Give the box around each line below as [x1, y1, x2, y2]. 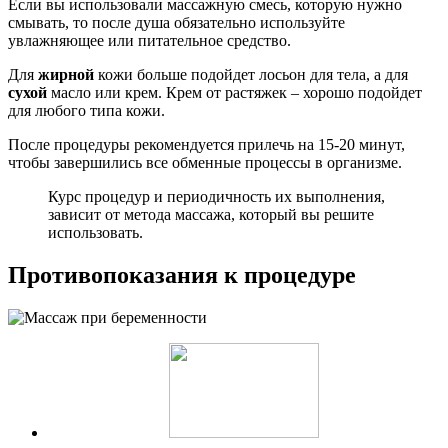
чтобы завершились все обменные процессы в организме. [8, 154, 402, 172]
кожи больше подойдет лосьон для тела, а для [94, 66, 408, 84]
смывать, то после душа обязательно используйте [8, 14, 345, 32]
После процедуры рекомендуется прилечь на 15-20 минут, [8, 136, 405, 154]
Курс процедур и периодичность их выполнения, [48, 188, 385, 206]
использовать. [48, 224, 143, 242]
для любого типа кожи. [8, 102, 165, 120]
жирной [38, 66, 94, 84]
